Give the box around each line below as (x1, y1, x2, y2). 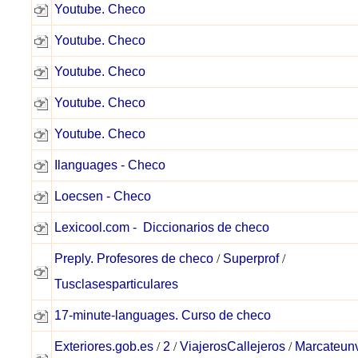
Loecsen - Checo (54, 189, 151, 203)
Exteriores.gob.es (54, 340, 153, 353)
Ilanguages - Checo (54, 158, 165, 172)
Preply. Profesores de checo (54, 252, 213, 265)
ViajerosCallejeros (180, 340, 285, 353)
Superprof (223, 252, 279, 265)
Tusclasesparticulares (54, 277, 178, 291)
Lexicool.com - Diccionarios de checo (54, 221, 269, 234)
